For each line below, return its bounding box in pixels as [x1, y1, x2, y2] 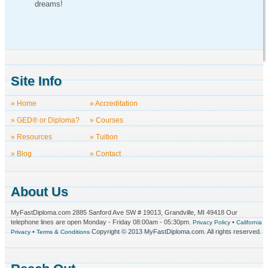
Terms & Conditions [36, 229, 90, 235]
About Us [11, 184, 68, 199]
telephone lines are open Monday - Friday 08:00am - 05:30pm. [11, 218, 193, 226]
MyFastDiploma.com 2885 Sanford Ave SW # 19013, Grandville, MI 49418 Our [11, 209, 237, 216]
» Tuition [90, 133, 118, 141]
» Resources [11, 133, 52, 141]
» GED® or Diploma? [11, 116, 80, 124]
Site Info [11, 74, 62, 89]
